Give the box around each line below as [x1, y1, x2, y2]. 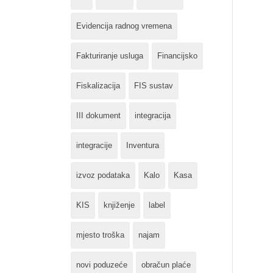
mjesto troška [76, 230, 124, 239]
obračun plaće [141, 260, 191, 269]
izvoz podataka [76, 171, 130, 180]
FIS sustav [134, 81, 173, 90]
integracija [135, 111, 171, 120]
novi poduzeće [76, 260, 127, 269]
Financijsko [157, 51, 197, 60]
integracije [76, 141, 112, 150]
